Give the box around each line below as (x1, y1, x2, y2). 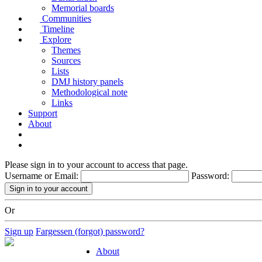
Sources (51, 56, 81, 66)
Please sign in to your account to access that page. (5, 160, 188, 170)
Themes (51, 45, 81, 56)
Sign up (5, 226, 33, 237)
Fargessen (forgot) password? (36, 226, 144, 237)
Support (28, 108, 57, 119)
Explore (42, 35, 71, 45)
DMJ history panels (51, 77, 123, 87)
